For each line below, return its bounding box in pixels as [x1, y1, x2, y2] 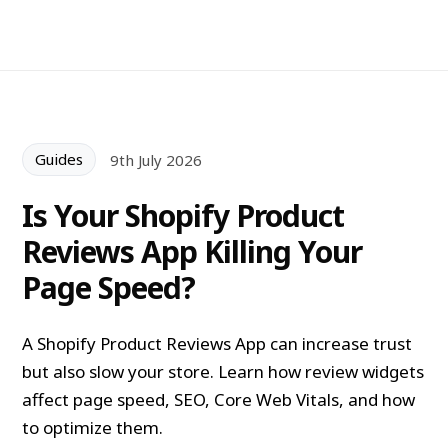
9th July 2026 [110, 149, 203, 170]
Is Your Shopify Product [22, 194, 345, 236]
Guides [35, 149, 84, 170]
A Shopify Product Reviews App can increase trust [22, 331, 413, 355]
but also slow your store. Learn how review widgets [22, 359, 425, 383]
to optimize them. [22, 415, 164, 439]
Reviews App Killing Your [22, 230, 363, 272]
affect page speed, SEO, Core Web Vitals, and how [22, 387, 416, 411]
